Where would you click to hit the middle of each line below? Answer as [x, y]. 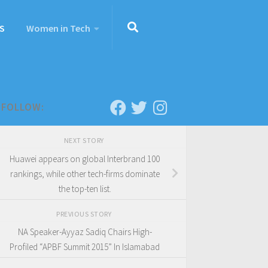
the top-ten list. [85, 188]
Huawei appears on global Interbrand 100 [85, 159]
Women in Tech [58, 28]
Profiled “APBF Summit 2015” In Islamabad [85, 247]
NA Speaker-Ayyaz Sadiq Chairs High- [85, 232]
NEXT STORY [85, 140]
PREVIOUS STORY [85, 214]
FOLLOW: [23, 107]
